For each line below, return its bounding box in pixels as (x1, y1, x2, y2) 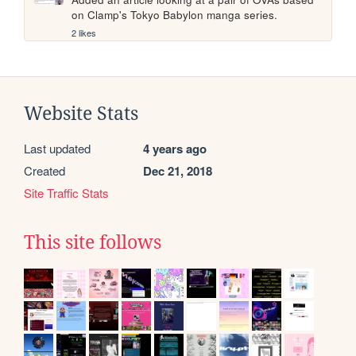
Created (24, 162, 65, 180)
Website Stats (24, 103, 138, 125)
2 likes (72, 26, 97, 40)
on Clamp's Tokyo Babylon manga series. (72, 6, 278, 22)
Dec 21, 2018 (143, 162, 212, 180)
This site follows (24, 232, 161, 253)
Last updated (24, 140, 91, 157)
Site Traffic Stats (24, 184, 109, 202)
